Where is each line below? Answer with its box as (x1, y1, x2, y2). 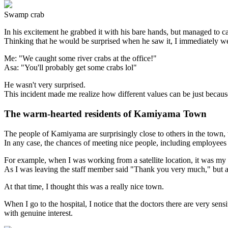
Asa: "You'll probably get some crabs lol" (4, 63, 137, 72)
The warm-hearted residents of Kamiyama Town (4, 108, 207, 120)
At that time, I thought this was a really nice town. (4, 182, 164, 191)
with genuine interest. (4, 208, 73, 217)
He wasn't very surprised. (4, 80, 85, 90)
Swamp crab (4, 10, 44, 19)
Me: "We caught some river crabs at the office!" (4, 54, 157, 63)
